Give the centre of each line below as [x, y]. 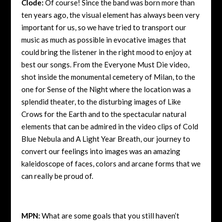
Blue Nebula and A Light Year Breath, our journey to [106, 139]
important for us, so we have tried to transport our [104, 27]
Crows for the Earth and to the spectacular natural [104, 114]
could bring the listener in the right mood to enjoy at [106, 52]
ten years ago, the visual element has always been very [110, 15]
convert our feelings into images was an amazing [101, 151]
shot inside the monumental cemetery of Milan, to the [108, 77]
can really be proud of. [57, 176]
